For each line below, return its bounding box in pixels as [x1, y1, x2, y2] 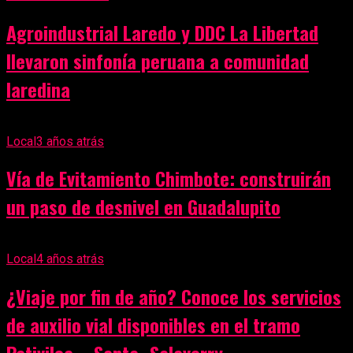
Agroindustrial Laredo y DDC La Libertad [6, 17, 318, 46]
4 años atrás [36, 251, 104, 267]
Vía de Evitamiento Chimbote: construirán [6, 164, 331, 193]
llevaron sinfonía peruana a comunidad [6, 46, 309, 75]
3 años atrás [36, 133, 104, 149]
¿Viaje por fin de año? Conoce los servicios [6, 282, 341, 311]
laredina [6, 74, 70, 103]
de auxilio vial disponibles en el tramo [6, 310, 300, 340]
